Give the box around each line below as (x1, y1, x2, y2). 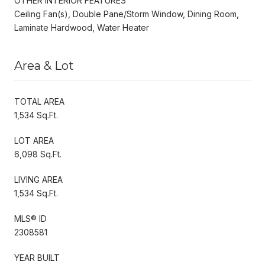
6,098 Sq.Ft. (14, 148, 62, 159)
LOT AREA (14, 135, 54, 146)
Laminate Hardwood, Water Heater (14, 22, 149, 33)
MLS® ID (14, 213, 47, 224)
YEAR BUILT (14, 252, 60, 263)
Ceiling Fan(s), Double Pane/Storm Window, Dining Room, (14, 8, 239, 19)
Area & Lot (14, 58, 74, 73)
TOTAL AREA (14, 96, 64, 106)
